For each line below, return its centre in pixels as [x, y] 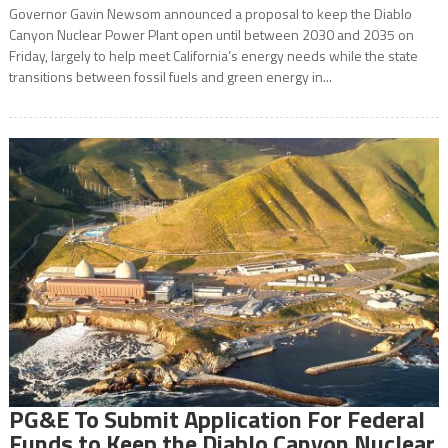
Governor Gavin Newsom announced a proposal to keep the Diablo [210, 14]
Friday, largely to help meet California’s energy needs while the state [213, 56]
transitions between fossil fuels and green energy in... [170, 77]
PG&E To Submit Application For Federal [216, 419]
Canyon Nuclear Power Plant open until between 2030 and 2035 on [211, 35]
